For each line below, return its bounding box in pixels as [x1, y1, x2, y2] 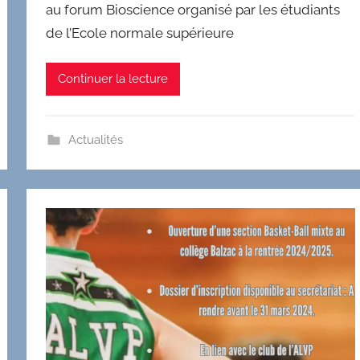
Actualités [67, 132, 123, 147]
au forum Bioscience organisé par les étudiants [46, 2, 341, 18]
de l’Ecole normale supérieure [46, 25, 235, 42]
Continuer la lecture [58, 72, 169, 87]
